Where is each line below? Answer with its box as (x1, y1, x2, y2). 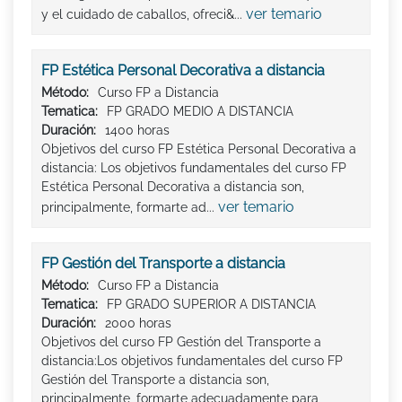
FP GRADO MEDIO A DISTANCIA (107, 104, 293, 119)
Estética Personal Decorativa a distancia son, (41, 179, 304, 195)
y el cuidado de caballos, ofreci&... (41, 7, 246, 22)
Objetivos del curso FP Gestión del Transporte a (41, 335, 321, 350)
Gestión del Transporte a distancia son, (41, 372, 269, 388)
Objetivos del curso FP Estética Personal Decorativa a (41, 142, 356, 157)
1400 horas (105, 123, 170, 138)
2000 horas (105, 316, 171, 331)
